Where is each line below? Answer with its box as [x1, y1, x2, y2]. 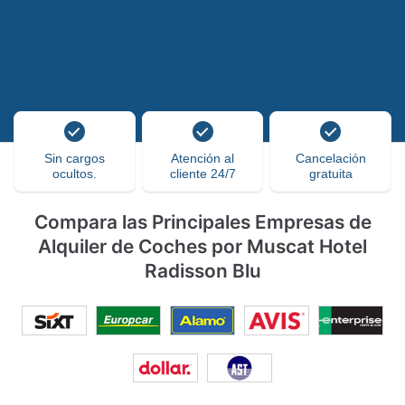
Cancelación [295, 151, 366, 165]
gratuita [308, 166, 353, 181]
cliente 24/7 [169, 166, 236, 181]
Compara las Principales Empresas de [33, 211, 372, 233]
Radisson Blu [144, 259, 261, 282]
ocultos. [52, 166, 97, 181]
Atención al [171, 151, 234, 165]
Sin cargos [43, 151, 105, 165]
